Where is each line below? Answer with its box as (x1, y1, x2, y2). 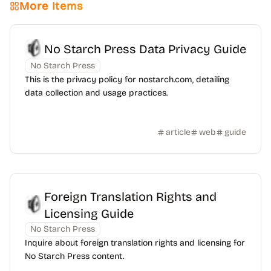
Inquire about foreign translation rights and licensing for (25, 238, 245, 248)
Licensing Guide (44, 206, 134, 221)
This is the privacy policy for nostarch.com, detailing (25, 74, 229, 85)
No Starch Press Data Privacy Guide (44, 42, 246, 56)
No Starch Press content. (25, 251, 124, 261)
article (166, 127, 191, 137)
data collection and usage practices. (25, 88, 168, 98)
